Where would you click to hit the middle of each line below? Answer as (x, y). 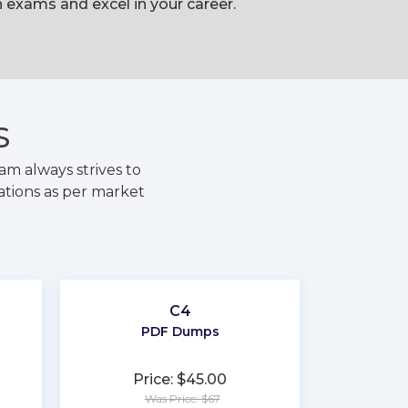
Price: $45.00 (180, 379)
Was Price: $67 (182, 398)
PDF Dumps (180, 331)
